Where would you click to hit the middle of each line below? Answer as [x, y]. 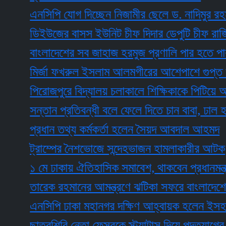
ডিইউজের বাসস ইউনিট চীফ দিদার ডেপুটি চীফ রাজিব [107, 34]
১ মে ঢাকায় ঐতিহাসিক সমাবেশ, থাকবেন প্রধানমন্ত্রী [107, 168]
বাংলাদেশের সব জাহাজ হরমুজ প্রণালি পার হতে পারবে [110, 53]
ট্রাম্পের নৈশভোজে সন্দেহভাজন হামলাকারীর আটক [103, 149]
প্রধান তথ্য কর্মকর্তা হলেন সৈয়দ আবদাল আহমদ [100, 130]
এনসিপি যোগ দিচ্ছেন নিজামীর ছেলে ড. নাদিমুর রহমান [110, 15]
